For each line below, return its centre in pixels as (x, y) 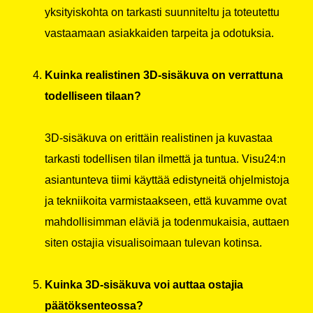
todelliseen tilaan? (93, 96)
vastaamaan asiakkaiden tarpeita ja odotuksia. (159, 34)
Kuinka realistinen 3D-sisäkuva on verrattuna (164, 75)
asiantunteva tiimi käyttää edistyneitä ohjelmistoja (167, 180)
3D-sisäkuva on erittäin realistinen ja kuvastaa (159, 138)
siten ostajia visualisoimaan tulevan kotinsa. (153, 243)
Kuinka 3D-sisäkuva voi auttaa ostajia (144, 285)
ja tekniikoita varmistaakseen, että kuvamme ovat (166, 201)
